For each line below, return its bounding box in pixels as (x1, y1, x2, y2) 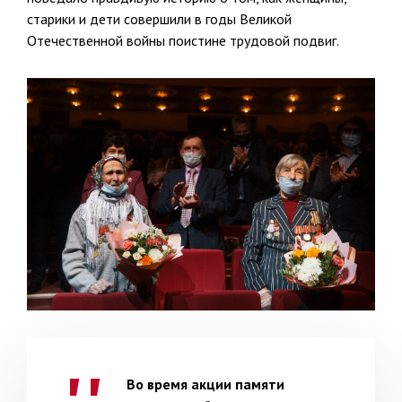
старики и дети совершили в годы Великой (27, 10, 292, 28)
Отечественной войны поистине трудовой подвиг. (27, 31, 339, 49)
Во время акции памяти (127, 374, 284, 393)
